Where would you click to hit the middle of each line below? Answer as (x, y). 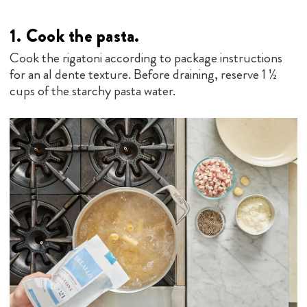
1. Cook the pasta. (75, 36)
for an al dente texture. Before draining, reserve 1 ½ (143, 74)
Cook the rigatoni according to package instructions (146, 58)
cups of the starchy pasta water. (93, 90)
